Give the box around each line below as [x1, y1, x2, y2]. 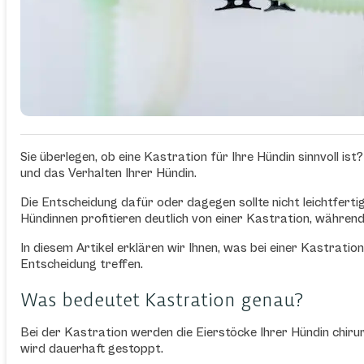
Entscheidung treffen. [20, 257, 144, 272]
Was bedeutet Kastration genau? [20, 288, 304, 312]
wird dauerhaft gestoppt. [20, 341, 164, 357]
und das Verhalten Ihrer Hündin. [20, 166, 197, 181]
